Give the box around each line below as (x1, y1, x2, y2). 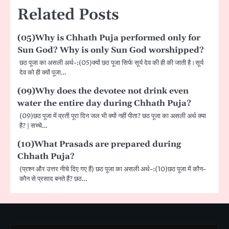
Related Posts (17, 5, 119, 25)
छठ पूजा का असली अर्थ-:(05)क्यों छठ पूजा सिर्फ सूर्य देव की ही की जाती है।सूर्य (19, 58, 203, 67)
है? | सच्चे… (19, 121, 48, 130)
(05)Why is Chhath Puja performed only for (17, 32, 200, 43)
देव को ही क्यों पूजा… (19, 67, 66, 77)
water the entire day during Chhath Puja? (17, 98, 191, 108)
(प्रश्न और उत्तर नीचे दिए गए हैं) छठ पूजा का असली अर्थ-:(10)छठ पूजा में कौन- (19, 164, 206, 174)
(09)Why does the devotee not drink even (17, 85, 189, 96)
